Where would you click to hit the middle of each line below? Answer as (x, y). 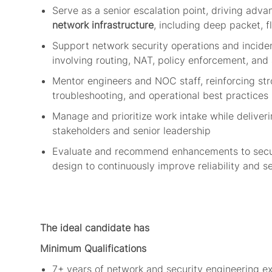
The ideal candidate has (95, 228)
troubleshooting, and (99, 96)
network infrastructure (103, 25)
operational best (186, 96)
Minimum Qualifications (93, 249)
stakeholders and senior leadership (133, 131)
